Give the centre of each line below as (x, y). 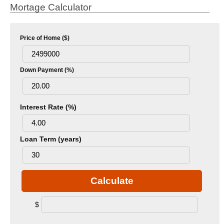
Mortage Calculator (51, 7)
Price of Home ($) (45, 38)
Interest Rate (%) (48, 107)
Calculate (112, 180)
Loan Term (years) (51, 139)
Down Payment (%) (47, 70)
